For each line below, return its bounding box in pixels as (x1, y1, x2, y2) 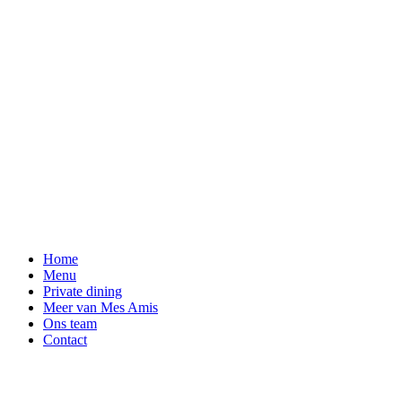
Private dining (43, 284, 122, 299)
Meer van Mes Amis (43, 300, 158, 315)
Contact (43, 332, 87, 347)
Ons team (43, 316, 97, 331)
